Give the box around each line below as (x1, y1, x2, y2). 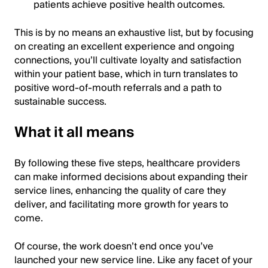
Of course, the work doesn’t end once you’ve (14, 238, 214, 255)
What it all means (14, 120, 134, 145)
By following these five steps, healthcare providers (14, 155, 240, 172)
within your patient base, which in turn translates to (14, 66, 238, 83)
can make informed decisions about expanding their (14, 169, 248, 185)
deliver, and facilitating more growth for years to (14, 196, 229, 213)
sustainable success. (14, 93, 106, 110)
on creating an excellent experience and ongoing (14, 38, 234, 55)
